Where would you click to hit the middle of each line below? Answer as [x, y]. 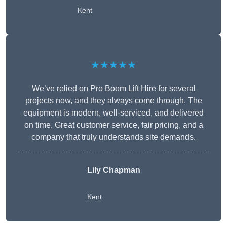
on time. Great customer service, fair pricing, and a [113, 125]
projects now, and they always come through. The [113, 101]
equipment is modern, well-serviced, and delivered [113, 113]
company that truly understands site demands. [113, 137]
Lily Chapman [113, 170]
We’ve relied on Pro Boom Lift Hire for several [113, 89]
